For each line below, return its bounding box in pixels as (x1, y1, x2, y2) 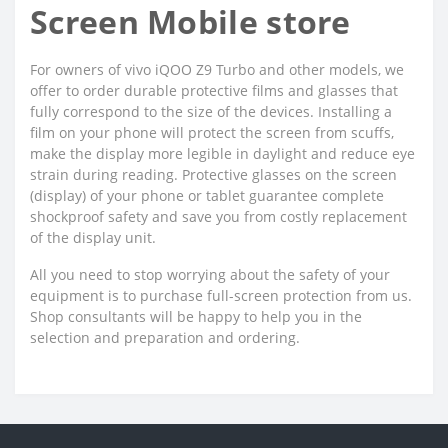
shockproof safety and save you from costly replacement (30, 206, 407, 226)
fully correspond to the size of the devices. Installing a (30, 101, 392, 121)
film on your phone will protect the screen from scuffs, (30, 122, 394, 142)
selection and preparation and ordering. (30, 327, 300, 347)
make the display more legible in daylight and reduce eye (30, 143, 415, 163)
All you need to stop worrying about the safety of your (30, 264, 390, 284)
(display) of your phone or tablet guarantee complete (30, 185, 384, 205)
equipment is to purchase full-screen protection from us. (30, 285, 412, 305)
